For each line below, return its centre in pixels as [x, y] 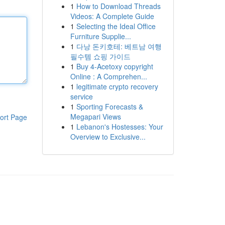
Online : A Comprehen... [108, 76]
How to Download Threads [118, 6]
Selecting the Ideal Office [116, 26]
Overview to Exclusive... [108, 137]
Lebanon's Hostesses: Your [120, 127]
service [81, 96]
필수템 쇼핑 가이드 [100, 56]
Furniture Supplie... [100, 36]
